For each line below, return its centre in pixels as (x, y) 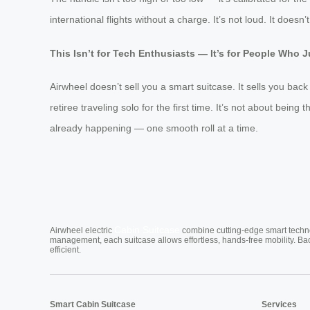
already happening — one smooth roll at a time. (154, 128)
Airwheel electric (82, 231)
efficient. (65, 250)
